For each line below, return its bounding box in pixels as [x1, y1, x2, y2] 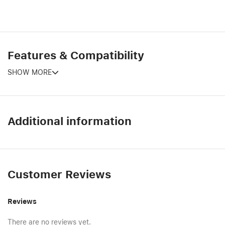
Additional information [8, 115, 132, 128]
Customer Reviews [8, 168, 111, 181]
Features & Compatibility [8, 49, 144, 62]
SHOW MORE [8, 68, 52, 77]
